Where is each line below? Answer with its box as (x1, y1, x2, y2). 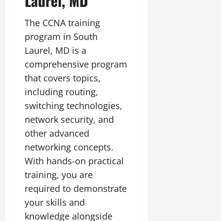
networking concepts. (25, 141, 113, 153)
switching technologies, (25, 99, 122, 111)
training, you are (25, 168, 93, 181)
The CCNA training (25, 16, 100, 29)
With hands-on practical (25, 154, 124, 167)
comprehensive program (25, 58, 127, 70)
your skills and (25, 196, 85, 208)
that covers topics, (25, 72, 101, 84)
